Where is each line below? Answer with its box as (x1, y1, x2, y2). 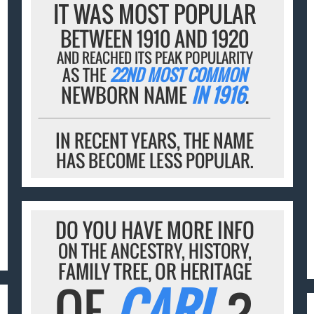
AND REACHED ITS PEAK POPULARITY (56, 46, 253, 68)
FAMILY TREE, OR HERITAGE (57, 257, 252, 286)
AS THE (62, 62, 111, 87)
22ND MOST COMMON (110, 62, 247, 87)
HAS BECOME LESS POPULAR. (55, 146, 254, 173)
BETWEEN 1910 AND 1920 (60, 22, 250, 53)
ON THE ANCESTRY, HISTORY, (57, 238, 252, 264)
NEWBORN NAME (60, 80, 191, 109)
